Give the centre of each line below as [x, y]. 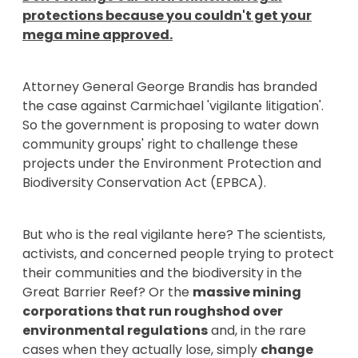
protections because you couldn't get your [167, 15]
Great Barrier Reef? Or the [107, 292]
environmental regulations [115, 330]
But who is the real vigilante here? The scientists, [174, 234]
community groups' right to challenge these [160, 144]
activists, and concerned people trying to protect [178, 253]
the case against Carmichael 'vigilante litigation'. [173, 105]
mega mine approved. [97, 34]
